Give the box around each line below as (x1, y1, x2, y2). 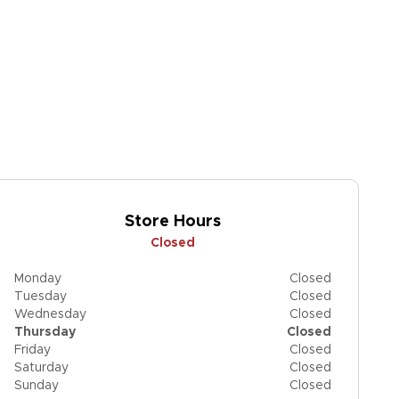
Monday (14, 273, 61, 285)
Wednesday (14, 308, 86, 321)
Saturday (14, 362, 69, 374)
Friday (14, 344, 51, 356)
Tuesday (14, 290, 67, 303)
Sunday (14, 379, 59, 392)
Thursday (14, 326, 76, 338)
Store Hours (125, 214, 221, 230)
